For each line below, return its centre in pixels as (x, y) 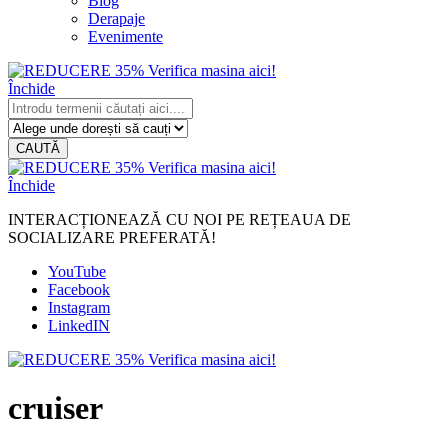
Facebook (79, 289)
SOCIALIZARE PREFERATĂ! (112, 237)
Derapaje (116, 18)
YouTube (77, 271)
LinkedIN (79, 325)
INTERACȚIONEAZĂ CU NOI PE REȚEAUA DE (179, 219)
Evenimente (125, 36)
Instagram (79, 307)
